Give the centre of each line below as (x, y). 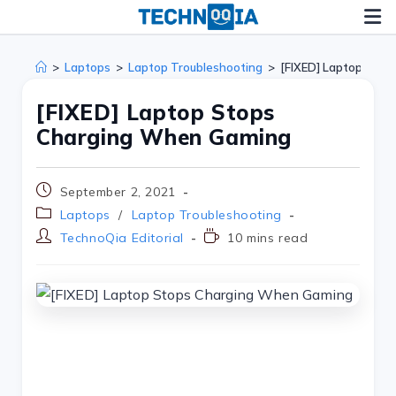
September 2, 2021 (118, 192)
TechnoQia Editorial (122, 238)
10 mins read (268, 238)
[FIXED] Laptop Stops (156, 112)
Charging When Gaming (164, 137)
